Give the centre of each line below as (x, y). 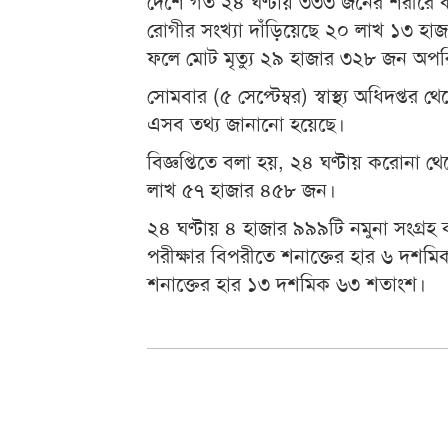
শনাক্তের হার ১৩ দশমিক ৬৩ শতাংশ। (286, 282)
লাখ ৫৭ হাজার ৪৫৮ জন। (241, 188)
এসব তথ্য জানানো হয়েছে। (246, 122)
